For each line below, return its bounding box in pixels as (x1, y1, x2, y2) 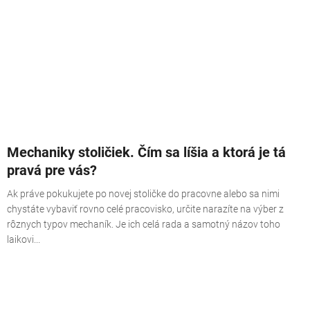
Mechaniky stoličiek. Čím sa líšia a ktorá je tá (7, 143, 286, 161)
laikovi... (7, 233, 40, 245)
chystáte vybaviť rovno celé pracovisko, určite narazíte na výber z (7, 203, 284, 215)
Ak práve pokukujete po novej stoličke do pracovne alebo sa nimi (7, 188, 280, 199)
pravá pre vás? (7, 161, 97, 179)
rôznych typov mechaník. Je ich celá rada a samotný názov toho (7, 218, 280, 230)
